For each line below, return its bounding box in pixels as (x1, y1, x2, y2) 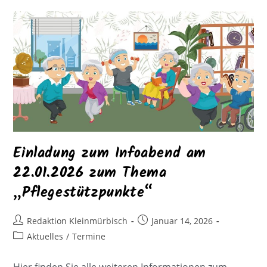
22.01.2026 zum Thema (13, 161, 167, 185)
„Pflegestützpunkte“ (13, 181, 154, 204)
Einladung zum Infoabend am (13, 141, 207, 165)
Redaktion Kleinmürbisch (27, 215, 128, 226)
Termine (72, 230, 106, 242)
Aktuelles (27, 230, 64, 242)
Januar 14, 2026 (151, 215, 213, 226)
